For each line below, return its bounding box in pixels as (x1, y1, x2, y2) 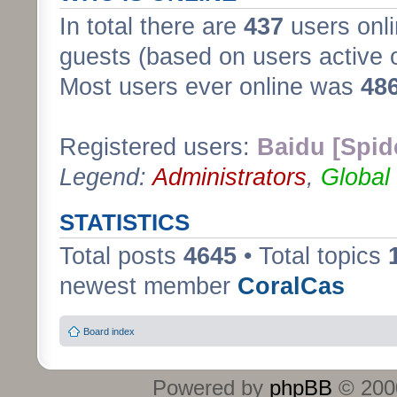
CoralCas (237, 272, 345, 300)
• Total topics (237, 242, 388, 269)
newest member (59, 272, 237, 300)
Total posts (59, 242, 183, 269)
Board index (83, 326, 135, 337)
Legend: (59, 163, 152, 191)
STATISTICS (59, 209, 190, 235)
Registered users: (59, 133, 257, 160)
